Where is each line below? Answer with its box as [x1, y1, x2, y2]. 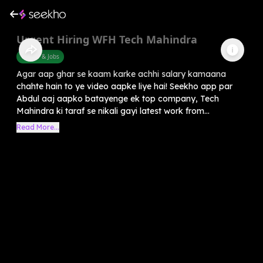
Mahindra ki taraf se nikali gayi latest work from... [16, 105, 210, 116]
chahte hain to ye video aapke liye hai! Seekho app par [16, 80, 232, 92]
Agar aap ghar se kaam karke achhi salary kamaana [16, 68, 226, 79]
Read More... [16, 122, 59, 131]
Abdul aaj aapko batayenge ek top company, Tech [16, 93, 219, 104]
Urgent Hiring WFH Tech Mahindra [16, 32, 197, 46]
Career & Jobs [21, 52, 59, 60]
